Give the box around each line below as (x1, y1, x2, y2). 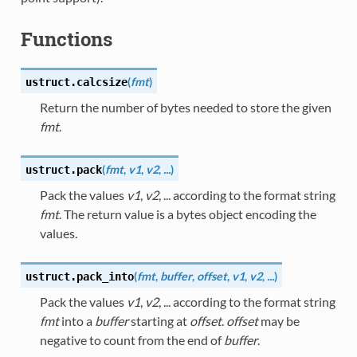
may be (257, 312, 300, 328)
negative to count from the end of (39, 331, 224, 347)
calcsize (76, 75, 127, 88)
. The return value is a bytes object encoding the (58, 206, 316, 222)
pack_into (76, 269, 134, 283)
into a (58, 312, 95, 328)
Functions (20, 26, 112, 53)
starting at (127, 312, 190, 328)
